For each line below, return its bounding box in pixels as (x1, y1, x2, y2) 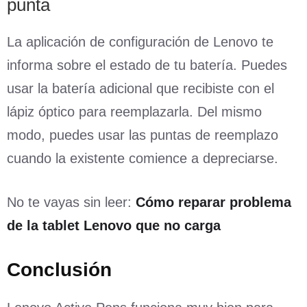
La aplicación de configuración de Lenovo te (7, 34, 273, 49)
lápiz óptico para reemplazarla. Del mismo (7, 103, 262, 119)
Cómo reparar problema (136, 194, 291, 210)
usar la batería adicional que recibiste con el (7, 80, 274, 96)
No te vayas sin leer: (7, 194, 136, 210)
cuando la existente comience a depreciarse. (7, 150, 278, 166)
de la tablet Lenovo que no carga (7, 217, 221, 233)
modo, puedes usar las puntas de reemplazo (7, 127, 278, 143)
